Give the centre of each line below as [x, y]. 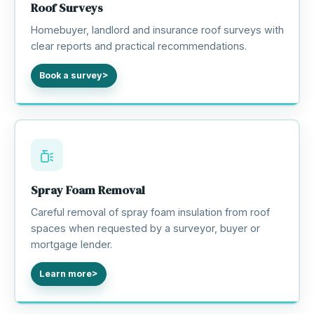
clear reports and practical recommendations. [138, 46]
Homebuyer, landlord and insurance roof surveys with [157, 29]
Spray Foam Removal [88, 190]
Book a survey [70, 75]
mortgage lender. [71, 244]
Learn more [65, 274]
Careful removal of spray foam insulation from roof [150, 212]
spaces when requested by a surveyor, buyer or [145, 228]
